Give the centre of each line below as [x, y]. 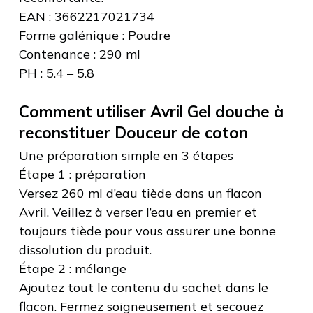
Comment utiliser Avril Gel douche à [151, 112]
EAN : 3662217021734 [86, 17]
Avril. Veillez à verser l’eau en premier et [138, 212]
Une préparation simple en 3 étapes [126, 156]
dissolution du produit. [85, 250]
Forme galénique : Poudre [94, 36]
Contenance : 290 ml [79, 54]
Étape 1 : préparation [82, 175]
